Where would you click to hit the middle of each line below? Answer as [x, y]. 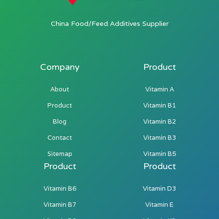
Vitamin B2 [159, 121]
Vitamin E [159, 204]
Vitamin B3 [159, 137]
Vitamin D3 [159, 188]
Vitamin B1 [159, 105]
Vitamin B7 [60, 204]
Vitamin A [159, 89]
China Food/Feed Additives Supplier [109, 23]
